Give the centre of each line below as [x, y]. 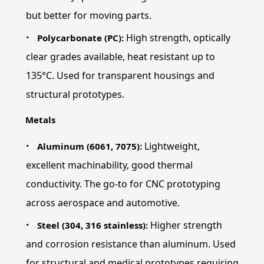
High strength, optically [177, 38]
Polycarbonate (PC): [81, 38]
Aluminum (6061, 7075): [90, 146]
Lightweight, [171, 146]
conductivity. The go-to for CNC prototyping [123, 184]
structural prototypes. [75, 94]
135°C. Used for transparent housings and [120, 75]
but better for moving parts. [88, 15]
